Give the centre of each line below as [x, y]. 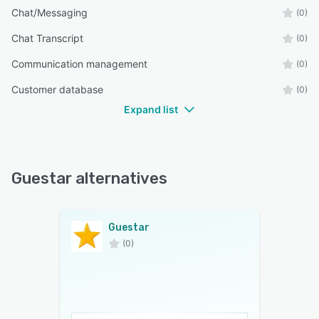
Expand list [151, 109]
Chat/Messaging [49, 12]
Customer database [57, 89]
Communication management [79, 63]
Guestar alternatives [89, 178]
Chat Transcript [47, 38]
